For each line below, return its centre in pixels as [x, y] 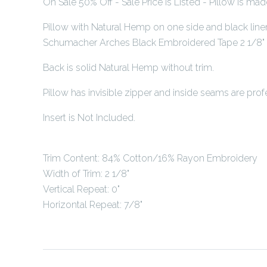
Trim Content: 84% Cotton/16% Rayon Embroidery [150, 158]
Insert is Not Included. [89, 117]
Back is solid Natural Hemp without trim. [128, 67]
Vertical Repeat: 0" [81, 189]
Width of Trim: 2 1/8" [86, 173]
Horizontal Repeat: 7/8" [93, 204]
